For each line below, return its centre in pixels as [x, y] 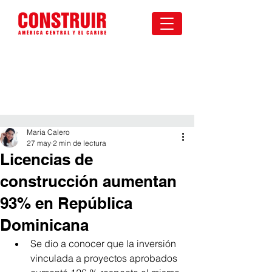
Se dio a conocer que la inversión [104, 243]
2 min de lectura [80, 143]
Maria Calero [48, 132]
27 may [39, 143]
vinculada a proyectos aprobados [105, 258]
